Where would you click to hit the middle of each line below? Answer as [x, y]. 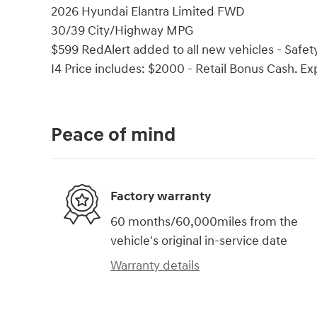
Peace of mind [113, 135]
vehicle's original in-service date [199, 241]
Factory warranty [161, 197]
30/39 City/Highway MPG [122, 30]
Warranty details [155, 265]
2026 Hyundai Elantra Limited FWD [148, 11]
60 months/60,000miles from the [204, 221]
